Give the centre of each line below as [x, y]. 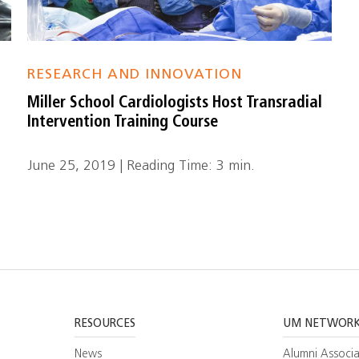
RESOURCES [105, 324]
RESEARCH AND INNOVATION [135, 75]
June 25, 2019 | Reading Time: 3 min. [141, 166]
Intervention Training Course [123, 123]
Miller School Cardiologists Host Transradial [175, 103]
